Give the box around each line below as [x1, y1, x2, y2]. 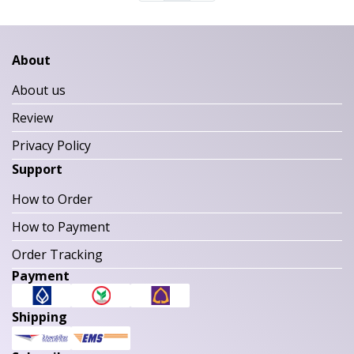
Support [12, 160, 62, 178]
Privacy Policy [12, 137, 91, 154]
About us [12, 81, 66, 99]
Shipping [12, 308, 67, 326]
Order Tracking [12, 246, 103, 263]
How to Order [12, 190, 92, 208]
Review [12, 109, 53, 126]
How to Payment [12, 218, 110, 235]
